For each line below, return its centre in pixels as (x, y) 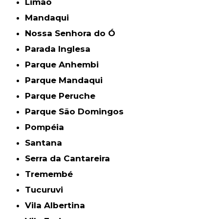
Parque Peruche (63, 96)
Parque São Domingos (77, 112)
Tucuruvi (47, 190)
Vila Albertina (58, 206)
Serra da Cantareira (70, 159)
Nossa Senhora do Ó (74, 33)
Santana (46, 143)
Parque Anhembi (65, 65)
